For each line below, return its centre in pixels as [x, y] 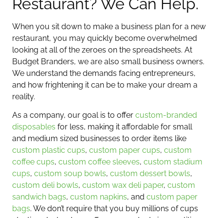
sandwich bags [39, 197]
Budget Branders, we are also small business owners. [108, 61]
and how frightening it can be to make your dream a [105, 85]
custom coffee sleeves [99, 162]
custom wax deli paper [123, 185]
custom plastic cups [49, 150]
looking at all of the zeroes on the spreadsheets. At [102, 50]
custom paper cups [125, 150]
